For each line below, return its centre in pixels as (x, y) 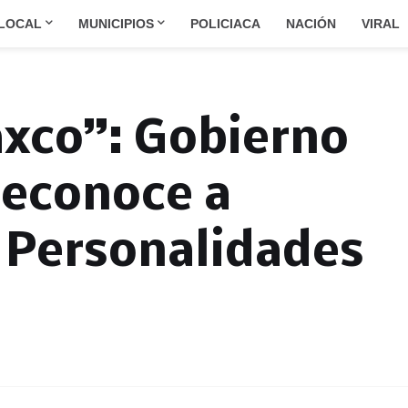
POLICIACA (226, 24)
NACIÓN (311, 24)
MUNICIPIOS (117, 24)
